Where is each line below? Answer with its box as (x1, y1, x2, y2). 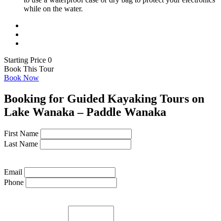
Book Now (4, 73, 39, 82)
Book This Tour (4, 64, 54, 73)
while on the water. (24, 4, 83, 13)
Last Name (4, 139, 38, 148)
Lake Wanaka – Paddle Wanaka (4, 105, 166, 118)
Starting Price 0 (4, 55, 52, 64)
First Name (4, 129, 38, 138)
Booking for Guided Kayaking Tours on (4, 92, 204, 105)
